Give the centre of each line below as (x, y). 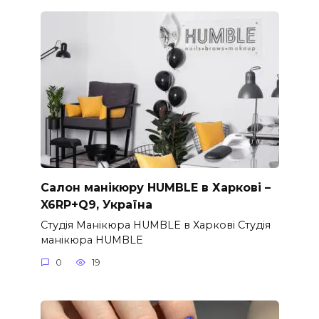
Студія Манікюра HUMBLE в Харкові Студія (155, 225)
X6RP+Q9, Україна (96, 204)
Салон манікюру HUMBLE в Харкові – (155, 187)
